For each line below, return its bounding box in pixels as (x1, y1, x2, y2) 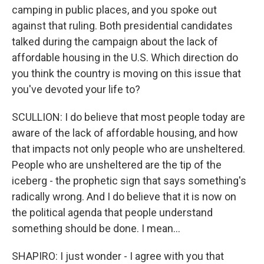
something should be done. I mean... (12, 222, 180, 235)
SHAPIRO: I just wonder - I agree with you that (12, 250, 224, 262)
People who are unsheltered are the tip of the (12, 159, 222, 171)
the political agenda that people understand (12, 206, 213, 219)
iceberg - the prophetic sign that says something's (12, 174, 246, 187)
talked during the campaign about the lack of (12, 35, 218, 48)
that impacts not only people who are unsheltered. (12, 143, 245, 155)
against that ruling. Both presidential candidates (12, 19, 233, 32)
